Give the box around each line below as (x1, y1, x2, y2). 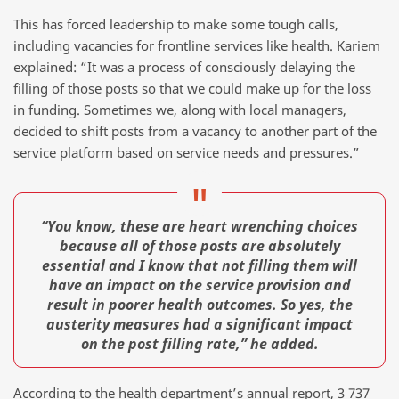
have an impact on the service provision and (48, 274, 351, 295)
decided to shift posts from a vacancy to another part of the (13, 121, 377, 140)
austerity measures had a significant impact (46, 313, 353, 334)
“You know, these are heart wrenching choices (41, 216, 358, 236)
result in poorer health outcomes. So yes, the (46, 294, 353, 314)
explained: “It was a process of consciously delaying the (13, 57, 355, 76)
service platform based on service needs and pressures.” (13, 142, 360, 161)
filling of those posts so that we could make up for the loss (13, 78, 371, 97)
